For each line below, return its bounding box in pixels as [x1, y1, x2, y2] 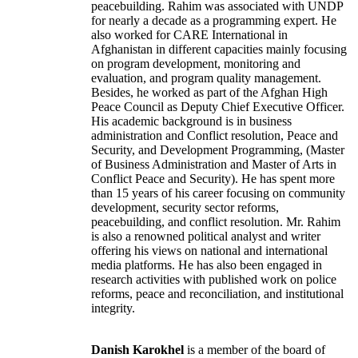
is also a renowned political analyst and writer [91, 229, 320, 244]
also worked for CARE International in [91, 28, 288, 42]
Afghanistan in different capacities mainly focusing [91, 42, 347, 57]
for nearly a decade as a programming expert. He [91, 14, 336, 28]
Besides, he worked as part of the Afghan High [91, 86, 328, 100]
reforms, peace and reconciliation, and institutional [91, 287, 344, 301]
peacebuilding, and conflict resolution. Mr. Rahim [91, 215, 340, 229]
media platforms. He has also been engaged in [91, 258, 322, 272]
